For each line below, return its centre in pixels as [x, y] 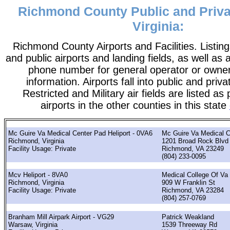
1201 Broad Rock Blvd [195, 141]
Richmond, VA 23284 [193, 190]
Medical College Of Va [195, 175]
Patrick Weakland [188, 217]
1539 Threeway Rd [189, 224]
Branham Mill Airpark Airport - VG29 [61, 217]
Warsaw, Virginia [33, 224]
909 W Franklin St [188, 183]
